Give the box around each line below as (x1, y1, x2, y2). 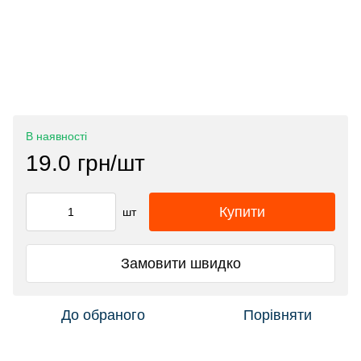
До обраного (61, 307, 145, 324)
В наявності (26, 130, 87, 143)
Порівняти (243, 307, 312, 324)
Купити (219, 204, 265, 221)
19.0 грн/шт (26, 151, 145, 176)
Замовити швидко (120, 255, 241, 272)
